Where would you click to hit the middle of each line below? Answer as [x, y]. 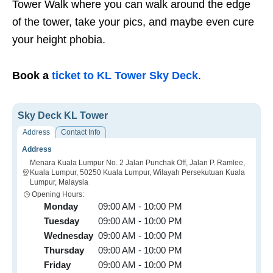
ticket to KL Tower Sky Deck [125, 76]
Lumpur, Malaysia [59, 183]
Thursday [64, 250]
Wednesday [69, 236]
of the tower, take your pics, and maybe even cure [133, 22]
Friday [57, 265]
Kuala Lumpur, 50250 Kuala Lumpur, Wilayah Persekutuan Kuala [137, 173]
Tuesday [62, 221]
